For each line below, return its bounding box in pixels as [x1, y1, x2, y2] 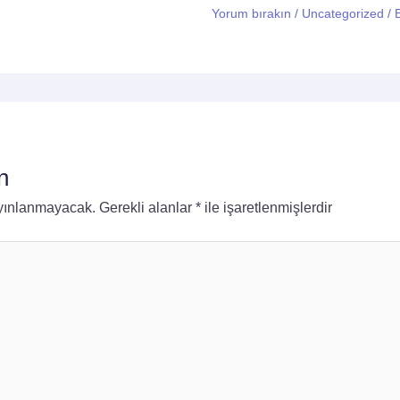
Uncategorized [301, 5, 384, 21]
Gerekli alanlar [98, 199, 196, 215]
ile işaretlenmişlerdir [200, 199, 332, 215]
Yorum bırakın [211, 5, 291, 21]
